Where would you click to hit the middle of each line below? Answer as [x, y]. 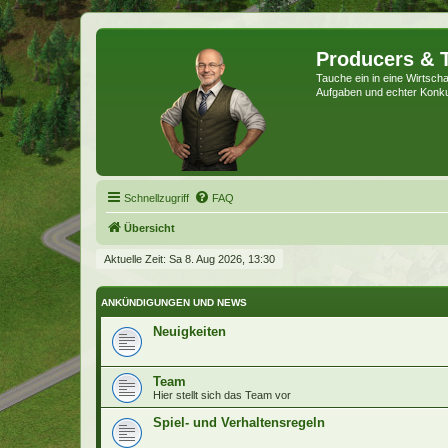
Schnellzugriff [156, 198]
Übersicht [149, 228]
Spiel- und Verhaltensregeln [239, 422]
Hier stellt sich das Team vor [222, 394]
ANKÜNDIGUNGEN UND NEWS [174, 302]
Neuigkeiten [189, 331]
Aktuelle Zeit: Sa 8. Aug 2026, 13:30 [189, 259]
